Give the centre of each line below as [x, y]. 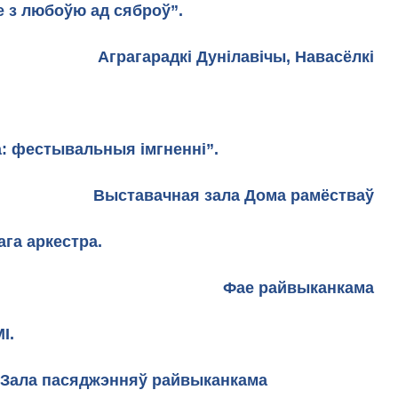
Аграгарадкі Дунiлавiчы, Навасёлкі [209, 57]
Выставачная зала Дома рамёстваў [234, 195]
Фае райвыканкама [298, 288]
